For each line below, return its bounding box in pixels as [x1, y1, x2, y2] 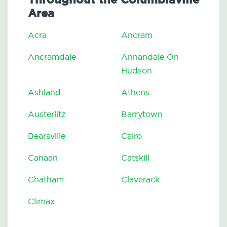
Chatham [28, 174, 64, 185]
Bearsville [28, 131, 65, 141]
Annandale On [121, 52, 179, 62]
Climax [28, 196, 55, 207]
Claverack [121, 174, 160, 185]
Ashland [28, 87, 61, 98]
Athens [121, 87, 149, 98]
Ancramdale [28, 52, 76, 62]
